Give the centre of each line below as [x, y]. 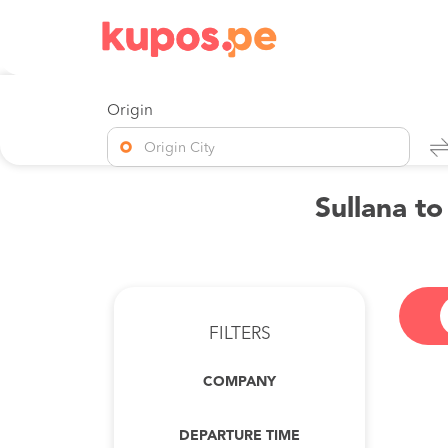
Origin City [180, 148]
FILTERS [239, 334]
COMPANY [239, 382]
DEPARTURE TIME [239, 436]
